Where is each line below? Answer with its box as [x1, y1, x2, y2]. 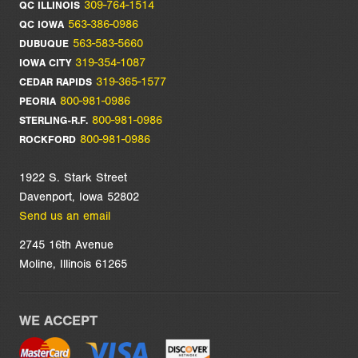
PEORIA [19, 95, 56, 108]
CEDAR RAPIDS [19, 76, 92, 89]
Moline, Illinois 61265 [19, 257, 127, 272]
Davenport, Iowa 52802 [19, 189, 139, 205]
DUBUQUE [19, 38, 69, 50]
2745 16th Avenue [19, 237, 113, 253]
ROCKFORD [19, 133, 76, 146]
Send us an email [19, 209, 110, 224]
